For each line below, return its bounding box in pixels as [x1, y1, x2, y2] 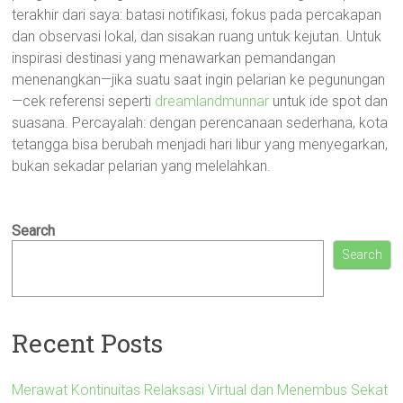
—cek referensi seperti [12, 93, 156, 110]
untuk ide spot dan [269, 93, 389, 110]
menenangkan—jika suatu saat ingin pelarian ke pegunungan [12, 71, 386, 88]
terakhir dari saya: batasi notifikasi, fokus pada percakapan [12, 6, 382, 23]
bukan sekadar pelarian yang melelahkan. [12, 157, 272, 175]
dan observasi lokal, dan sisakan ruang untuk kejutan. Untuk [12, 28, 382, 45]
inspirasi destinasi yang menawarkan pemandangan [12, 49, 336, 67]
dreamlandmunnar [155, 93, 270, 110]
